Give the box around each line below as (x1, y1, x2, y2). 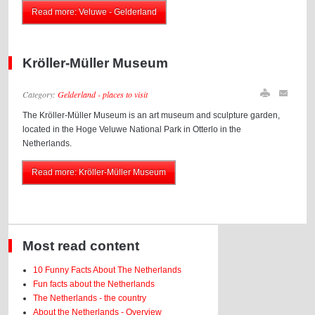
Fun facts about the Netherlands (33, 279, 155, 289)
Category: (22, 89, 58, 100)
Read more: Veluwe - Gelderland (32, 7, 157, 17)
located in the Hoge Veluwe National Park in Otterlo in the (22, 124, 242, 134)
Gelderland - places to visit (58, 89, 148, 100)
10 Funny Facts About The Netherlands (33, 265, 182, 275)
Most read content (22, 238, 140, 253)
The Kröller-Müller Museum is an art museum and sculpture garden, (22, 110, 281, 120)
